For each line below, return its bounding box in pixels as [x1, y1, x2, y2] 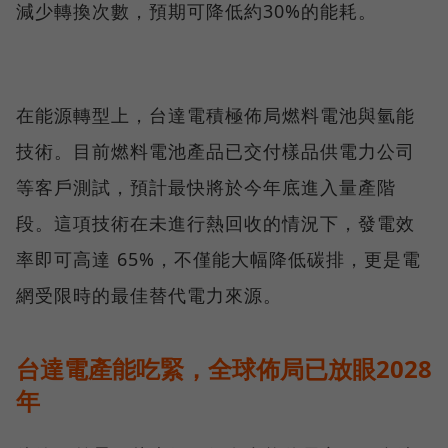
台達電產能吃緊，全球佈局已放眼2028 [16, 351, 432, 385]
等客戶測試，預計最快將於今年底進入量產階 [16, 174, 396, 199]
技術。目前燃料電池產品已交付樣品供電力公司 [16, 138, 415, 163]
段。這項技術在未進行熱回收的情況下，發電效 [16, 210, 415, 235]
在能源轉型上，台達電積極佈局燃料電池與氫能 [16, 102, 415, 127]
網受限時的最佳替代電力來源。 [16, 282, 282, 307]
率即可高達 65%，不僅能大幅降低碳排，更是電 [16, 246, 421, 271]
